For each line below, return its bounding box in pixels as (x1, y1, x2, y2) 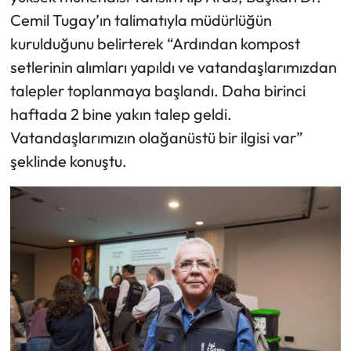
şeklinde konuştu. (9, 151, 127, 172)
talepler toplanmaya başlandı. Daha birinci (9, 81, 306, 101)
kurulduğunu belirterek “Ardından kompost (9, 34, 300, 54)
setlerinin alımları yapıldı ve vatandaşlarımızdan (9, 57, 337, 78)
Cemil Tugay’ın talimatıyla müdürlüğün (9, 10, 272, 31)
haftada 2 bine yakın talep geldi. (9, 104, 232, 125)
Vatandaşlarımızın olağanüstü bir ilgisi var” (9, 128, 303, 148)
